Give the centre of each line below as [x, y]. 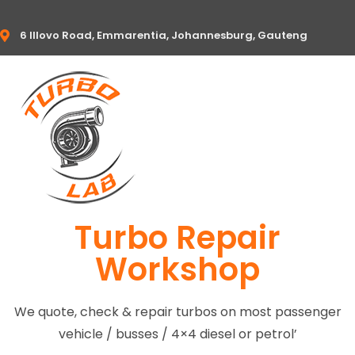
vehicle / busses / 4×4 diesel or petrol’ [177, 334]
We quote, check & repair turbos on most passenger [177, 312]
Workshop [177, 269]
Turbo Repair [177, 238]
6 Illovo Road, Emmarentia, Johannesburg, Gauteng [164, 35]
